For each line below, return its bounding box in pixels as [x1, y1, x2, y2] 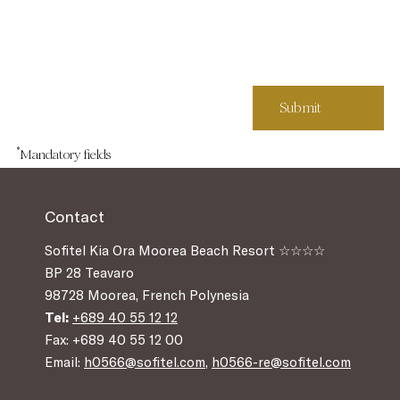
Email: [45, 354, 84, 371]
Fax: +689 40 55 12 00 [45, 331, 183, 348]
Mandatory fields [20, 146, 111, 162]
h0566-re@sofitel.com [212, 354, 351, 371]
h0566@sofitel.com [84, 354, 205, 371]
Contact [45, 206, 104, 227]
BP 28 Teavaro [45, 264, 134, 281]
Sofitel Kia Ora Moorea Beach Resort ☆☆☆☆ [45, 242, 325, 259]
